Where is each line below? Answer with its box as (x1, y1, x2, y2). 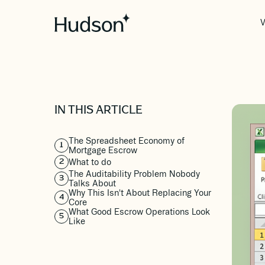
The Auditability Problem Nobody (69, 169, 200, 179)
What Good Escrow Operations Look (69, 207, 210, 216)
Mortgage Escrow (69, 146, 137, 155)
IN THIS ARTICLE (54, 106, 143, 117)
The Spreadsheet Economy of (69, 136, 185, 146)
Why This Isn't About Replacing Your (69, 188, 211, 198)
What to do (69, 157, 111, 167)
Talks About (69, 179, 116, 188)
